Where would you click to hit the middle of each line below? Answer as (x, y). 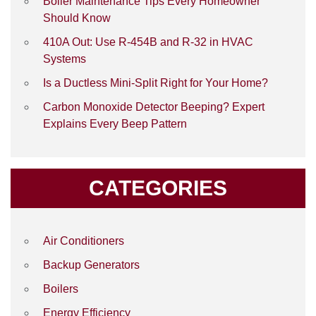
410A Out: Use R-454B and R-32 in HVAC (148, 42)
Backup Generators (91, 265)
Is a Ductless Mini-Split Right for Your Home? (156, 83)
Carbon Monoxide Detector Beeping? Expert (154, 107)
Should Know (77, 18)
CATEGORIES (158, 188)
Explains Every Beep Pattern (115, 124)
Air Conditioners (84, 241)
